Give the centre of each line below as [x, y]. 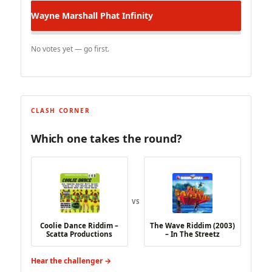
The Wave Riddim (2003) [193, 226]
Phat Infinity [125, 16]
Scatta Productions [80, 234]
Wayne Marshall [64, 16]
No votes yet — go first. [70, 49]
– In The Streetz [193, 234]
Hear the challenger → [71, 261]
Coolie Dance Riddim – [80, 226]
